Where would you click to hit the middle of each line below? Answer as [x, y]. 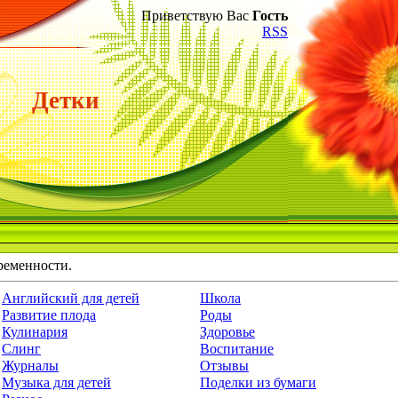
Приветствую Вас [195, 16]
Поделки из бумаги [258, 382]
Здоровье [227, 332]
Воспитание [237, 349]
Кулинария [35, 332]
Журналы [30, 366]
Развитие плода [49, 315]
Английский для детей [71, 298]
